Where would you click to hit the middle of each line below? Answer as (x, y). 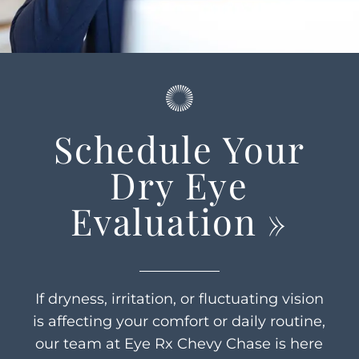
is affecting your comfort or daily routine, (179, 322)
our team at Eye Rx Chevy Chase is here (179, 344)
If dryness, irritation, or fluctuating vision (179, 299)
